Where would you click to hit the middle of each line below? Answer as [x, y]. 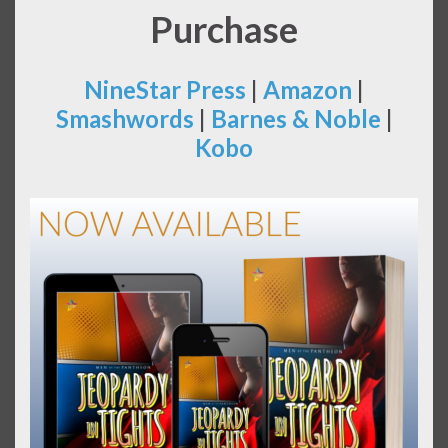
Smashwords [124, 119]
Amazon [307, 90]
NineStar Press [165, 90]
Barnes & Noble [295, 119]
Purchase [224, 29]
